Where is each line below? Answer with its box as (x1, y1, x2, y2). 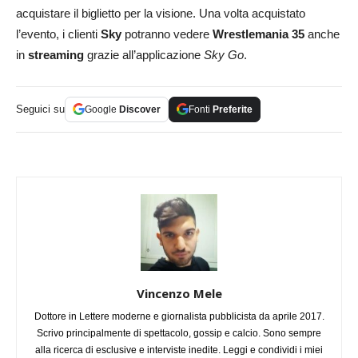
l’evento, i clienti (16, 26, 101, 41)
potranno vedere (121, 26, 213, 41)
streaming (28, 47, 84, 62)
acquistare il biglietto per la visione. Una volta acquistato (16, 6, 305, 20)
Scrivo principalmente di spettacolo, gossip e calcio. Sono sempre (37, 327, 321, 339)
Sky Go (204, 47, 244, 62)
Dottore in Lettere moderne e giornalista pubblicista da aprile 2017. (34, 310, 324, 322)
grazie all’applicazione (84, 47, 204, 62)
